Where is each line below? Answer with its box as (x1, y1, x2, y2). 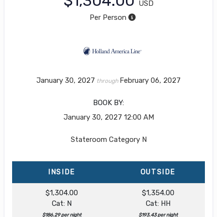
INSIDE (48, 168, 75, 176)
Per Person (89, 13, 126, 22)
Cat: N (51, 199, 72, 208)
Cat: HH (145, 199, 170, 208)
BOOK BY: (93, 98, 124, 107)
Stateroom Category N (70, 135, 147, 144)
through (95, 77, 120, 84)
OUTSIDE (140, 168, 176, 176)
